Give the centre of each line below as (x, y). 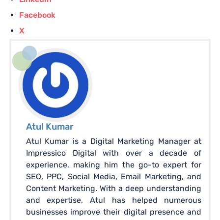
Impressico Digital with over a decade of (114, 153)
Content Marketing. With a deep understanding (114, 188)
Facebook (37, 15)
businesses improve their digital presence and (114, 212)
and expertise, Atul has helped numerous (114, 200)
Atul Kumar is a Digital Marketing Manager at (114, 141)
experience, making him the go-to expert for (114, 165)
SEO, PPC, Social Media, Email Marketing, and (114, 176)
